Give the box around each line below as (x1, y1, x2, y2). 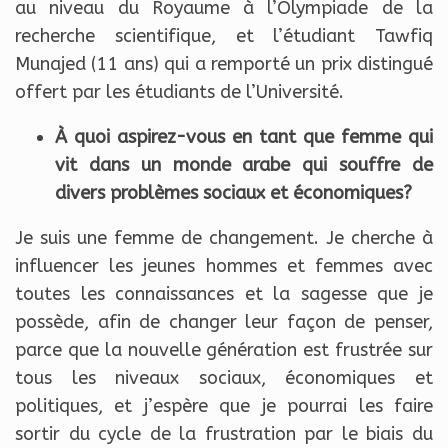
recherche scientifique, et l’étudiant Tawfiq (15, 25, 433, 48)
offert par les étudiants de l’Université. (15, 81, 344, 104)
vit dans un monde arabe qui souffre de (55, 154, 433, 177)
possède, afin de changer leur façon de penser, (15, 311, 433, 334)
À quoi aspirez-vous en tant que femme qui (55, 126, 433, 149)
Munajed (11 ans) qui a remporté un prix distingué (15, 53, 433, 76)
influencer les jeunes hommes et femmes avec (15, 255, 433, 278)
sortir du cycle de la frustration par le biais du (15, 423, 433, 446)
